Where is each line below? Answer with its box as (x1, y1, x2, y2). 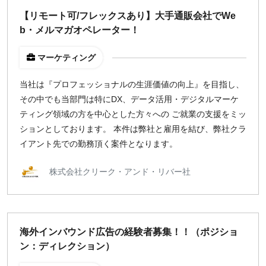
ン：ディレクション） (20, 241, 115, 251)
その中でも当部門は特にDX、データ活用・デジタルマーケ (20, 94, 239, 104)
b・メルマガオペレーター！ (20, 25, 140, 35)
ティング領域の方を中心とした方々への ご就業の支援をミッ (20, 109, 246, 119)
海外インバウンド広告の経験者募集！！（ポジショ (20, 227, 238, 237)
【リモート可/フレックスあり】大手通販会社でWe (20, 11, 236, 21)
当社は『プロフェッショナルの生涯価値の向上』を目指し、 (20, 80, 244, 89)
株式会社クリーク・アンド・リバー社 (49, 166, 191, 176)
